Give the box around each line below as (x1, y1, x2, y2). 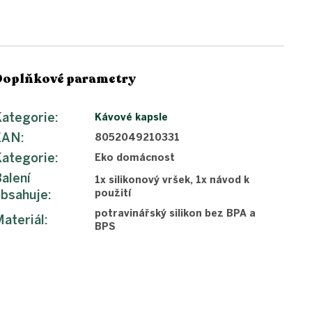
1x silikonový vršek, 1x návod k (95, 173, 250, 186)
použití (95, 187, 132, 199)
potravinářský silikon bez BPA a (95, 207, 256, 219)
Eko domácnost (95, 151, 175, 164)
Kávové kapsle (95, 111, 169, 123)
